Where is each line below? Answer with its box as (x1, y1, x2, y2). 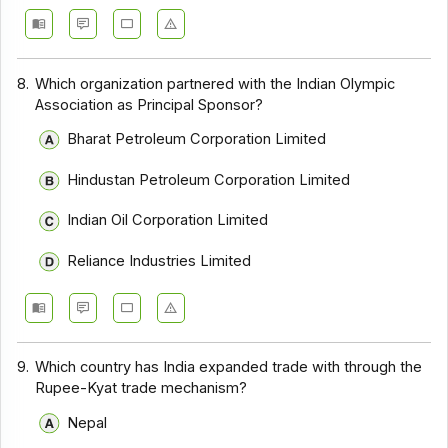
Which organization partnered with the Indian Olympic (35, 74, 396, 93)
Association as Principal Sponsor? (35, 95, 264, 114)
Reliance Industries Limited (66, 252, 251, 271)
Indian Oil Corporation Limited (66, 211, 268, 230)
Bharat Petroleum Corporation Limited (66, 130, 326, 149)
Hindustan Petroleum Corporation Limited (66, 170, 350, 189)
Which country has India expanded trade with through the (35, 358, 423, 377)
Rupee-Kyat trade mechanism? (35, 379, 248, 398)
